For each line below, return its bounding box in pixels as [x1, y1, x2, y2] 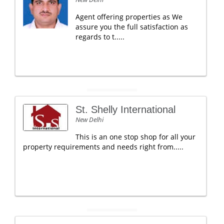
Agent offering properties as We [75, 12, 182, 21]
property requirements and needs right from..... [23, 142, 183, 151]
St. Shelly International [75, 104, 175, 115]
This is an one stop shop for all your [75, 132, 195, 141]
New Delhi [75, 115, 103, 124]
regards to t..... [75, 32, 124, 41]
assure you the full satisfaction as [75, 22, 188, 31]
